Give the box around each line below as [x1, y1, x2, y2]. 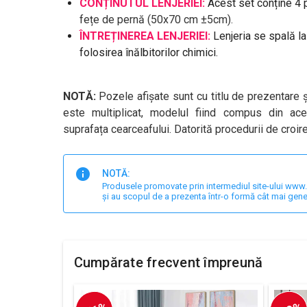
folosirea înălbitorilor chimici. [79, 45, 221, 59]
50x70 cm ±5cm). [150, 12, 233, 26]
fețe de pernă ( [79, 12, 151, 26]
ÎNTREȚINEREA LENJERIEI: [79, 29, 213, 42]
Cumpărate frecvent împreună [73, 254, 263, 271]
